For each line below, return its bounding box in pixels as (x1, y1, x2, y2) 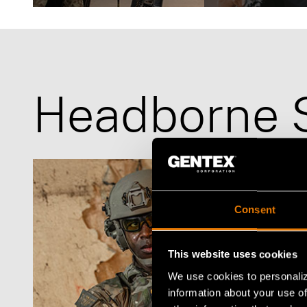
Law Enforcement (232, 12, 299, 25)
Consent (234, 204, 275, 216)
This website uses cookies (167, 248, 297, 260)
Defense (62, 12, 94, 25)
